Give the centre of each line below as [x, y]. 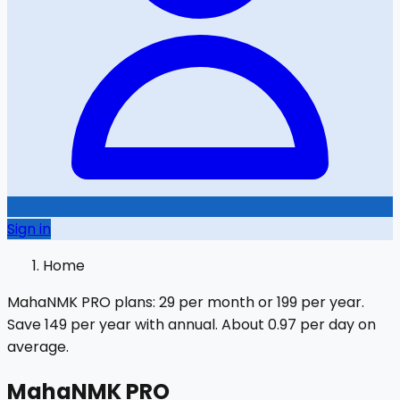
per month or [226, 302]
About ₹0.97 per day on [297, 325]
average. [38, 347]
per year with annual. [142, 325]
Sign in [29, 229]
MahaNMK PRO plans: [83, 302]
